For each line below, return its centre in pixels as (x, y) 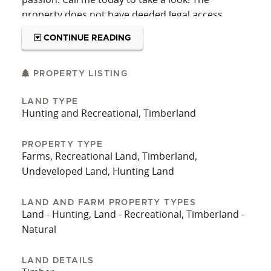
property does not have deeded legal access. (123, 14)
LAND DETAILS (58, 261)
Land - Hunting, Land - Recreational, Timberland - (133, 214)
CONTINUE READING (86, 38)
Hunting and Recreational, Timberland (109, 113)
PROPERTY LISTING (79, 74)
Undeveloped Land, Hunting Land (98, 171)
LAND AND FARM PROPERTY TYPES (109, 203)
